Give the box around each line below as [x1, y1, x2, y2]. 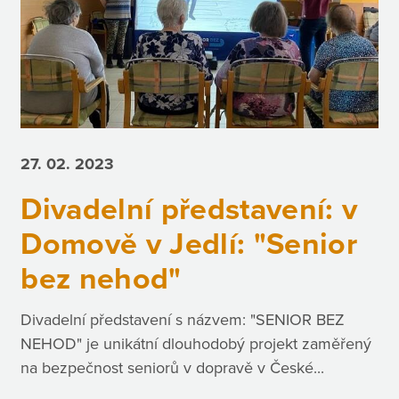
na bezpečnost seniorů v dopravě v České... [20, 358, 325, 379]
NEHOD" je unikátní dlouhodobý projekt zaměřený [20, 334, 372, 354]
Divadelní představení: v [20, 191, 358, 228]
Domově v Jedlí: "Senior [20, 225, 358, 263]
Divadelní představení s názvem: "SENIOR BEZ [20, 310, 346, 330]
